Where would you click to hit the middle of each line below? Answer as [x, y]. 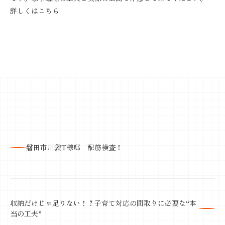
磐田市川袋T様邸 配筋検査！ [74, 147]
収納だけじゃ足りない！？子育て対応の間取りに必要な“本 [103, 203]
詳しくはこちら [35, 10]
